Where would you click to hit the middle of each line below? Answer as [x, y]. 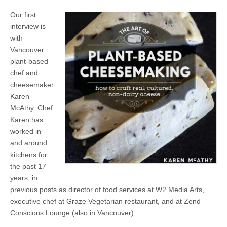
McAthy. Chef [31, 108]
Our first [23, 15]
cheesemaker [32, 85]
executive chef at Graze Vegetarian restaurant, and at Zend [105, 201]
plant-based [29, 62]
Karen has [27, 120]
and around [29, 143]
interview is [28, 27]
